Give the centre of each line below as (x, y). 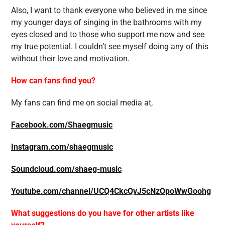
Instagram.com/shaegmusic (62, 147)
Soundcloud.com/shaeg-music (66, 169)
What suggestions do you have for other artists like (103, 213)
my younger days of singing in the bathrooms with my (106, 22)
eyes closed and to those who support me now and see (108, 34)
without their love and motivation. (70, 59)
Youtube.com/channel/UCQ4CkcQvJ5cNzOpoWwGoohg (111, 191)
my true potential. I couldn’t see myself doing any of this (110, 46)
